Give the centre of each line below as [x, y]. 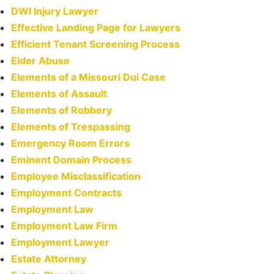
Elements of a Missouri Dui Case [88, 77]
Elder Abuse [40, 61]
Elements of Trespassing [71, 127]
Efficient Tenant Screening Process [95, 44]
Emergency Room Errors [70, 143]
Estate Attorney [49, 259]
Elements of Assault [59, 94]
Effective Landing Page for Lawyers [96, 28]
